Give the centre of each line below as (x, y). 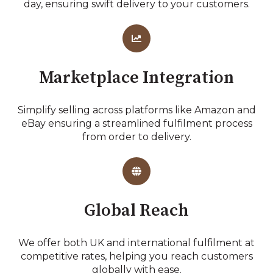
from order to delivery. (136, 136)
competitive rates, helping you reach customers (136, 256)
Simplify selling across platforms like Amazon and (136, 110)
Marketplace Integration (136, 78)
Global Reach (136, 211)
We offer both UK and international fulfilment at (136, 243)
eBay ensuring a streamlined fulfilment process (136, 123)
